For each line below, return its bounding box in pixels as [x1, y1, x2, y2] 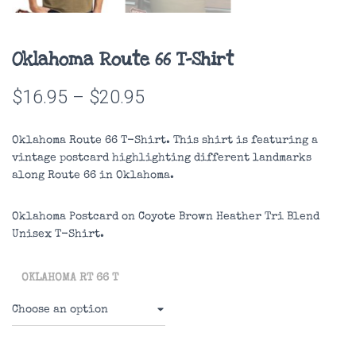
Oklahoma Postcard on [12, 211, 138, 222]
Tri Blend [261, 211, 319, 222]
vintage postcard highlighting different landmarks [12, 152, 311, 164]
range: [144, 114, 193, 137]
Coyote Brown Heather [138, 211, 261, 222]
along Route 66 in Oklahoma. [12, 169, 174, 181]
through [144, 173, 207, 195]
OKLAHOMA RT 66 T [21, 272, 118, 284]
